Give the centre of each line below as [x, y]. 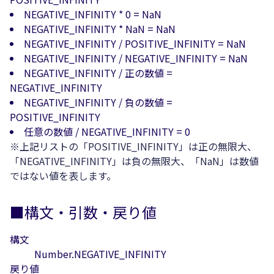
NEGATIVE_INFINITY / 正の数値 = [98, 73]
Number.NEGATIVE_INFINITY [100, 254]
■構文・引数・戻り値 [83, 212]
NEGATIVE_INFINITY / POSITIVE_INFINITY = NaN [135, 43]
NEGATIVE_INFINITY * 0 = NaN [93, 14]
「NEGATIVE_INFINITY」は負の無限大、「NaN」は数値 [134, 161]
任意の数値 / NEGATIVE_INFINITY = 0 [107, 131]
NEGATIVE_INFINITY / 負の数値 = [98, 102]
